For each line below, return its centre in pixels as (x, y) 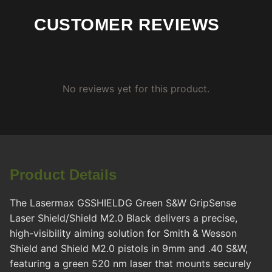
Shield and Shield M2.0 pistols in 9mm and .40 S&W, (129, 249)
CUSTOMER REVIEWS (127, 25)
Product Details (63, 175)
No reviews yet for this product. (136, 89)
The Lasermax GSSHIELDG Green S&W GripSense (123, 203)
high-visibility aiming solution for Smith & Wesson (123, 233)
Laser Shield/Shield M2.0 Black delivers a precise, (124, 218)
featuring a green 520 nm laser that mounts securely (131, 264)
